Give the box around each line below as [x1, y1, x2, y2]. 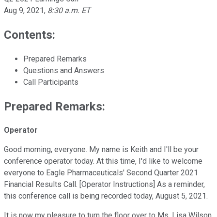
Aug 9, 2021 [4, 5, 44, 15]
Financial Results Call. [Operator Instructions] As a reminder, [4, 180, 205, 189]
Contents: [4, 28, 55, 42]
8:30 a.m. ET [47, 5, 91, 15]
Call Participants [23, 77, 78, 87]
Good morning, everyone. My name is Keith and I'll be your [4, 145, 199, 155]
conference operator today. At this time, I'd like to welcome [4, 156, 202, 166]
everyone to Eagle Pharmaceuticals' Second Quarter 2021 [4, 168, 198, 178]
